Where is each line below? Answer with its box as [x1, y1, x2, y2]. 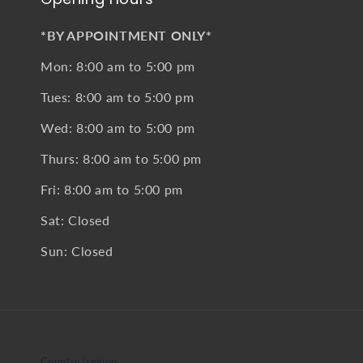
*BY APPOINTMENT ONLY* [41, 28, 212, 44]
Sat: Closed [41, 212, 110, 228]
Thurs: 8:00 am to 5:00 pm [41, 151, 202, 167]
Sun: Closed [41, 243, 113, 259]
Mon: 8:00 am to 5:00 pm [41, 58, 195, 75]
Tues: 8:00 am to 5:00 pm [41, 89, 194, 105]
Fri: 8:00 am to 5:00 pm [41, 181, 183, 198]
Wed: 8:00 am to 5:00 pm [41, 120, 195, 136]
